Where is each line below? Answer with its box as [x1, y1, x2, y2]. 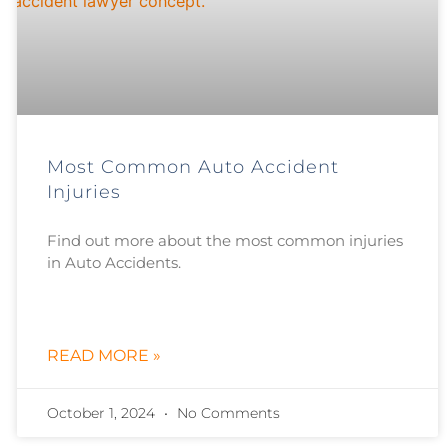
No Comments [172, 403, 280, 422]
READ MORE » [46, 345, 161, 365]
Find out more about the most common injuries [46, 230, 403, 250]
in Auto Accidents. [46, 252, 181, 272]
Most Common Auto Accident [46, 155, 339, 178]
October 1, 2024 [46, 403, 159, 422]
